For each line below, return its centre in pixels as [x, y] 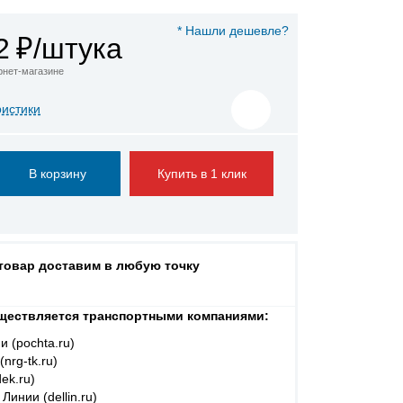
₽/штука [69, 49]
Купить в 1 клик [201, 174]
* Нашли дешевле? [233, 31]
